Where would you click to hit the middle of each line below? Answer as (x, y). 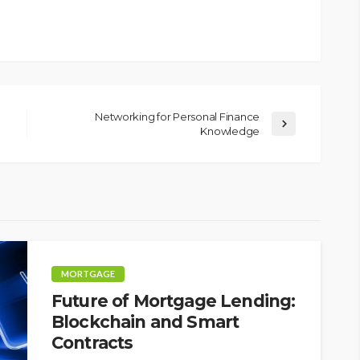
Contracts (92, 343)
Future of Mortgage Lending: (174, 301)
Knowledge (230, 131)
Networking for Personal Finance (177, 117)
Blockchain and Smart (145, 322)
